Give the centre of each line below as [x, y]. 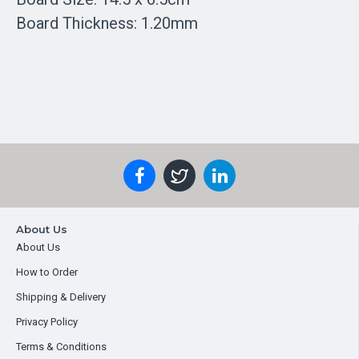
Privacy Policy [47, 322]
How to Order [47, 272]
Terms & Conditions [61, 347]
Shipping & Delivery [61, 297]
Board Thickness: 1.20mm [107, 23]
